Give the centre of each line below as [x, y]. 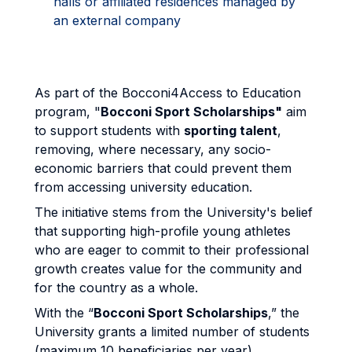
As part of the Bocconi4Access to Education [168, 93]
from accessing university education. [145, 187]
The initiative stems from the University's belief [174, 212]
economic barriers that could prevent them [163, 168]
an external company [117, 20]
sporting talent [231, 130]
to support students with [109, 130]
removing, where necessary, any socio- [153, 149]
